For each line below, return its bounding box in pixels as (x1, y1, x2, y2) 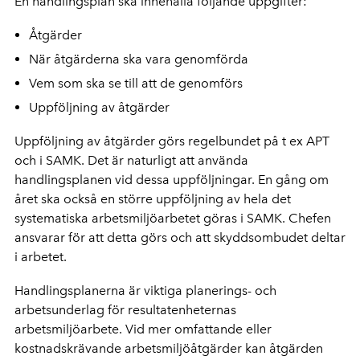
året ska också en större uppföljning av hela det (14, 190, 291, 207)
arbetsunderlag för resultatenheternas (14, 301, 236, 317)
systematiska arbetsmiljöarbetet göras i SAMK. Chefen (14, 210, 331, 226)
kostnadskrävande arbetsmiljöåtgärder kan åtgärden (14, 340, 323, 356)
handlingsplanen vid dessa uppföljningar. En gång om (14, 171, 329, 187)
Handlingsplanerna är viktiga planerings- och (14, 282, 276, 298)
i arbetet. (14, 248, 67, 264)
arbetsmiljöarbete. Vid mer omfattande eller (14, 321, 272, 337)
